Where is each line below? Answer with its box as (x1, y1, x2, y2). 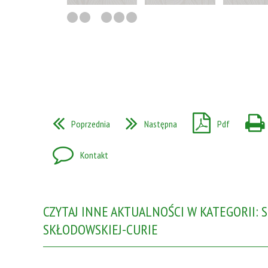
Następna (144, 119, 177, 130)
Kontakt (80, 150, 108, 161)
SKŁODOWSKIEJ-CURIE (43, 220, 158, 239)
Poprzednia (71, 119, 110, 130)
